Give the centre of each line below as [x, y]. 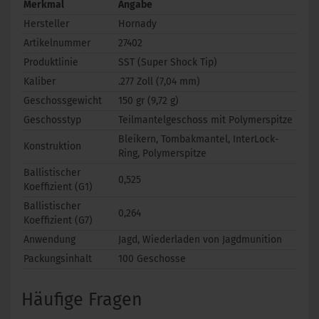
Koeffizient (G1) [58, 187]
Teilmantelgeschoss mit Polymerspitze [205, 120]
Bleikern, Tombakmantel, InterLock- [199, 139]
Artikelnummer [57, 43]
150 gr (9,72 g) [148, 101]
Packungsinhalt [58, 259]
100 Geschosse [152, 259]
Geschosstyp [52, 120]
